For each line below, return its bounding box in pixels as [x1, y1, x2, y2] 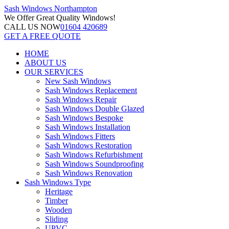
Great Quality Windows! [34, 13, 116, 22]
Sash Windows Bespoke [45, 113, 123, 122]
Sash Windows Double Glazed [45, 104, 144, 113]
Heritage [45, 187, 73, 196]
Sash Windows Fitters [45, 132, 115, 141]
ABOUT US [25, 58, 66, 67]
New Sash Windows [45, 77, 111, 85]
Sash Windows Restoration [45, 141, 132, 150]
